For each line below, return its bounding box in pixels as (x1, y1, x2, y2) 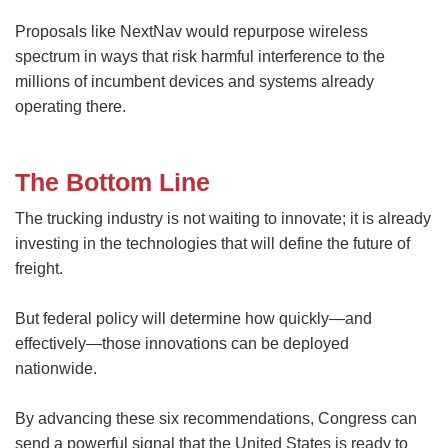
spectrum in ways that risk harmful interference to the (15, 47, 385, 65)
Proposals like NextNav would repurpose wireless (15, 22, 368, 40)
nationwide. (15, 360, 97, 378)
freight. (15, 260, 63, 278)
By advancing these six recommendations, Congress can (15, 410, 417, 428)
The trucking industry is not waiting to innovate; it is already (15, 210, 431, 228)
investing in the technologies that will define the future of (15, 235, 410, 253)
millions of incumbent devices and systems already (15, 72, 374, 90)
